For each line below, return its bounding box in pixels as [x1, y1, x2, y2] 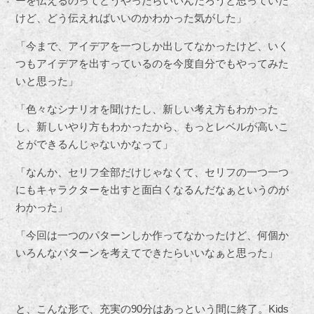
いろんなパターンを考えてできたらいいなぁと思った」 [15, 247, 279, 259]
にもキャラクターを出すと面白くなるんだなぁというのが [15, 184, 289, 196]
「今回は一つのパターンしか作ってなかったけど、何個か [15, 229, 289, 242]
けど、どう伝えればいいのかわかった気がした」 [15, 12, 247, 25]
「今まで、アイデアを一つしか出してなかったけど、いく [15, 40, 289, 53]
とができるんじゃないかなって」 [15, 138, 174, 151]
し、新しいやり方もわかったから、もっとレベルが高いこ [15, 121, 289, 133]
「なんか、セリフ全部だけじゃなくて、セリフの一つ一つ [15, 166, 289, 179]
